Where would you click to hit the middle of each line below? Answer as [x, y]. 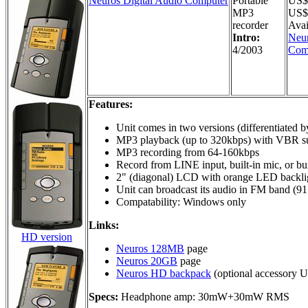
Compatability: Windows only [181, 201]
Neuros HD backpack [164, 273]
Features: [111, 104]
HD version [47, 236]
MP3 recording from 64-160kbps [188, 152]
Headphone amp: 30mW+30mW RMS [204, 296]
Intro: [246, 37]
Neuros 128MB [150, 248]
